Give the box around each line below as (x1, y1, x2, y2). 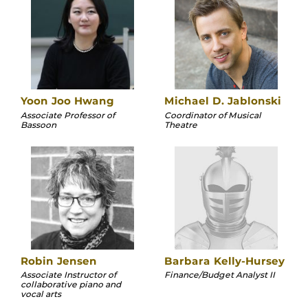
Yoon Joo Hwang (21, 94, 114, 108)
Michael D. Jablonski (164, 94, 281, 108)
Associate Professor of (21, 109, 115, 120)
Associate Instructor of (21, 269, 116, 280)
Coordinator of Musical (164, 109, 261, 120)
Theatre (164, 119, 197, 130)
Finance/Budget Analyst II (164, 269, 275, 280)
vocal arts (21, 289, 61, 300)
